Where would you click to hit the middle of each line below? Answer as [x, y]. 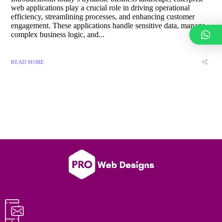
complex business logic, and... [58, 35]
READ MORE [28, 62]
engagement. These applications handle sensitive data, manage [108, 26]
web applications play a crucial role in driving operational [101, 8]
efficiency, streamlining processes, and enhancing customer [103, 17]
